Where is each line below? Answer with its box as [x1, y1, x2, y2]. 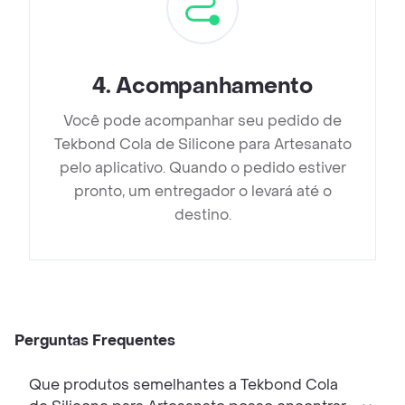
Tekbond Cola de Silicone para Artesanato [53, 135, 352, 155]
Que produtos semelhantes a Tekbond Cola [29, 375, 338, 395]
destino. [174, 205, 231, 225]
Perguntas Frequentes [14, 331, 175, 351]
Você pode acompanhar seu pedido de [63, 111, 342, 131]
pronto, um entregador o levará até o [73, 182, 332, 202]
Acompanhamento [116, 72, 313, 101]
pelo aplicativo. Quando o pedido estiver [59, 158, 346, 178]
